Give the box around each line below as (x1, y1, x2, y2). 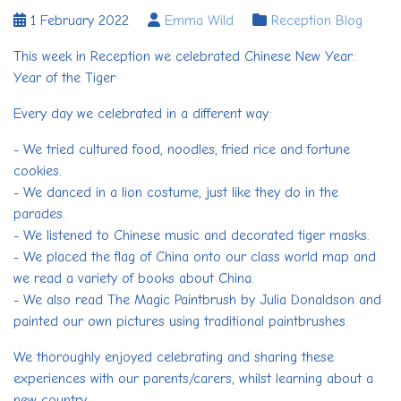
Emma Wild (165, 12, 234, 29)
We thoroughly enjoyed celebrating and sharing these (13, 348, 334, 365)
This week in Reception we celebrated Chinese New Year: (13, 47, 356, 64)
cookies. (13, 162, 62, 179)
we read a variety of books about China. (13, 269, 254, 286)
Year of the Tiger (13, 69, 115, 86)
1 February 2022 (26, 12, 129, 29)
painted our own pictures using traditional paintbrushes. (13, 312, 348, 329)
